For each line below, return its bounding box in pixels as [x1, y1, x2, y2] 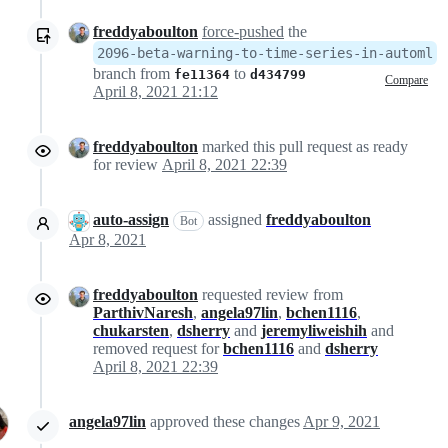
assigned [204, 211, 266, 229]
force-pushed [202, 23, 284, 41]
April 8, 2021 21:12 [93, 83, 218, 101]
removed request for [93, 340, 223, 358]
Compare [385, 72, 428, 87]
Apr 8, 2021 [69, 231, 146, 249]
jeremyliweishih [261, 322, 367, 340]
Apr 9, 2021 [303, 413, 380, 431]
